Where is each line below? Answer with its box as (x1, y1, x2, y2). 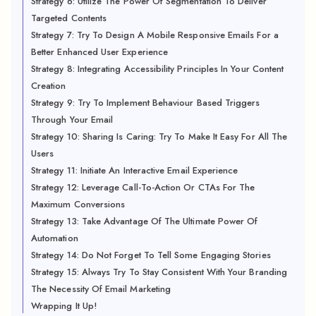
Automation (31, 231, 78, 245)
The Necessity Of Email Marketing (31, 281, 171, 296)
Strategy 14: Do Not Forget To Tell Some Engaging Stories (31, 248, 271, 262)
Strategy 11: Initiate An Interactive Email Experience (31, 163, 238, 177)
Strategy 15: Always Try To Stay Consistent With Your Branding (31, 265, 287, 279)
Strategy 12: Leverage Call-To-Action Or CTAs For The (31, 180, 255, 194)
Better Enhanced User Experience (31, 44, 169, 59)
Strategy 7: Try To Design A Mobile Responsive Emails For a (31, 28, 279, 42)
